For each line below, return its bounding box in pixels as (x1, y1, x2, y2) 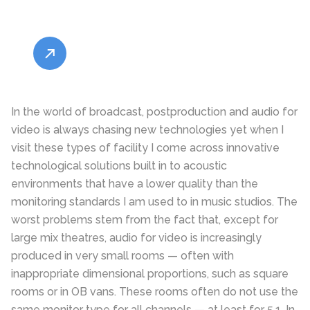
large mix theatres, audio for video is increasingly (11, 231, 262, 244)
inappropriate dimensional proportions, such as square (11, 267, 289, 280)
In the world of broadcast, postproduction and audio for (11, 105, 298, 118)
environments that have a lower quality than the (11, 177, 258, 190)
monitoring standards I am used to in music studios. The (11, 195, 298, 208)
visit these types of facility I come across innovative (11, 141, 280, 154)
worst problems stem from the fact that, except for (11, 213, 278, 226)
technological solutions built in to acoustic (11, 159, 227, 172)
